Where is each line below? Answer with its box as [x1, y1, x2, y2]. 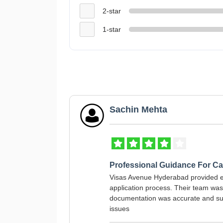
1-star [103, 25, 121, 33]
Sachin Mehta [110, 105, 167, 114]
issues [110, 205, 129, 213]
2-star [103, 6, 121, 15]
